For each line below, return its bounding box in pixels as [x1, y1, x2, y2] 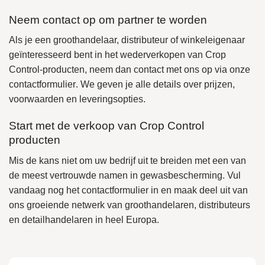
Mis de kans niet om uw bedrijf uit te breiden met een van [9, 155, 246, 166]
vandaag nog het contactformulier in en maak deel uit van [9, 185, 248, 195]
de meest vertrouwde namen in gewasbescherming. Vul [9, 170, 241, 180]
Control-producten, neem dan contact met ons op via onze [9, 64, 250, 75]
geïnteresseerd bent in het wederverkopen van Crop [9, 50, 226, 60]
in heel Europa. [93, 214, 159, 225]
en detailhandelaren [9, 214, 93, 225]
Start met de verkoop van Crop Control [9, 119, 204, 132]
